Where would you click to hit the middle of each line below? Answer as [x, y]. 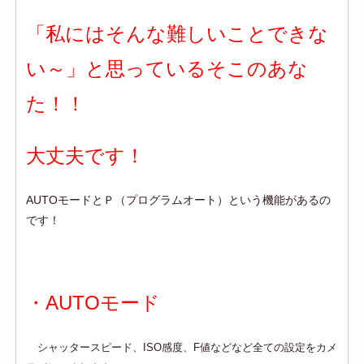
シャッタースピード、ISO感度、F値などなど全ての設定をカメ [188, 348]
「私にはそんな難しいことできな [178, 34]
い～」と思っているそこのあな [167, 69]
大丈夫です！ [86, 156]
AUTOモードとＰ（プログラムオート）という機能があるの [179, 200]
